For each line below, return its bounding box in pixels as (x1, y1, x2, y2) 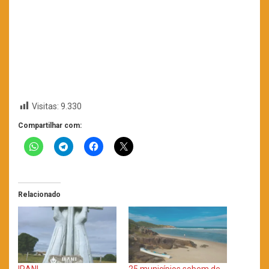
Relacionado (18, 190, 61, 199)
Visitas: (32, 101, 59, 112)
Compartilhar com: (18, 121, 82, 130)
